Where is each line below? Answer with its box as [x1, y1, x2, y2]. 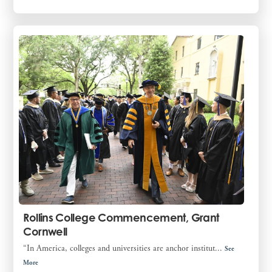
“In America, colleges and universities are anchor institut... [23, 243, 225, 254]
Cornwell [23, 225, 67, 239]
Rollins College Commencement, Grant [23, 211, 219, 225]
